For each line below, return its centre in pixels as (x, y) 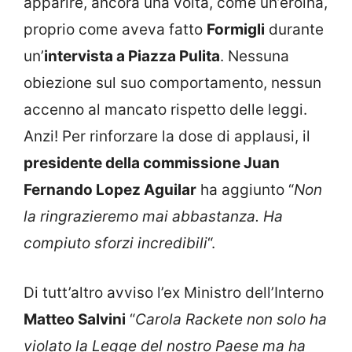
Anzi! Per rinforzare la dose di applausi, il (167, 137)
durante (294, 30)
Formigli (236, 30)
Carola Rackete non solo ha (231, 319)
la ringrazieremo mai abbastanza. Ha (153, 217)
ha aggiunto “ (245, 190)
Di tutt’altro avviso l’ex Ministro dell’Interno (174, 292)
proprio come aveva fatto (115, 30)
